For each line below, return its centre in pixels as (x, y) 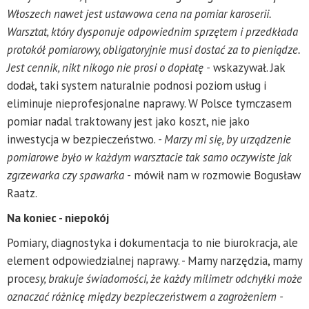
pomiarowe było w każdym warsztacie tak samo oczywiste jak (149, 157)
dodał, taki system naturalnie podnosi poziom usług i (137, 85)
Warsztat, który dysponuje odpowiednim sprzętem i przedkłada (152, 31)
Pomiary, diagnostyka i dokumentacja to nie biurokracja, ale (152, 242)
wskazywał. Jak (248, 67)
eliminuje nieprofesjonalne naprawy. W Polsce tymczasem (149, 103)
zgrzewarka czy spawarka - (69, 175)
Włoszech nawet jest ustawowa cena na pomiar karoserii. (139, 13)
